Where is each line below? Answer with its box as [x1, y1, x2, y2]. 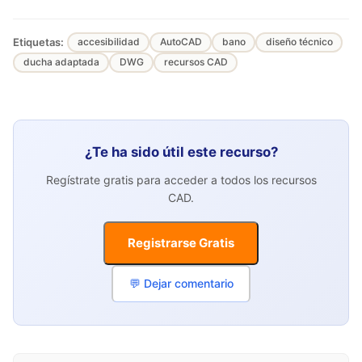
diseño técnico [265, 36, 333, 48]
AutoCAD [159, 36, 202, 48]
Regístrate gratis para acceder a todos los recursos [45, 173, 317, 187]
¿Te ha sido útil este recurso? [84, 143, 278, 160]
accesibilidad [77, 36, 140, 48]
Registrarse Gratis [128, 234, 234, 250]
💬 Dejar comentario [128, 276, 234, 291]
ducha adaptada [23, 56, 99, 69]
